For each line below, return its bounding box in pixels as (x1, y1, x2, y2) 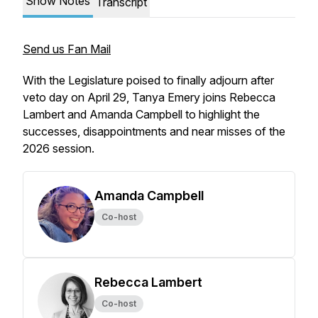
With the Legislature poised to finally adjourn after (23, 73, 274, 87)
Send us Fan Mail (23, 42, 111, 56)
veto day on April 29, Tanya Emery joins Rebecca (23, 90, 275, 104)
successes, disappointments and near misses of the (23, 124, 285, 138)
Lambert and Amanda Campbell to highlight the (23, 107, 260, 121)
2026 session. (23, 141, 100, 155)
